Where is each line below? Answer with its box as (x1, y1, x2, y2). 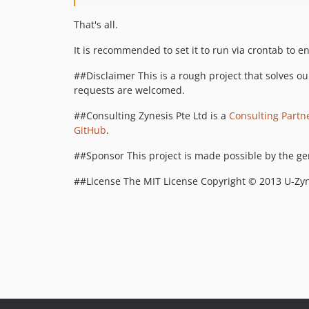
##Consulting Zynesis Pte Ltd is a (74, 108, 229, 122)
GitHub (74, 123, 106, 137)
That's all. (74, 17, 118, 31)
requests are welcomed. (74, 83, 185, 97)
